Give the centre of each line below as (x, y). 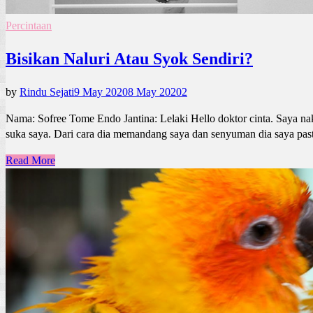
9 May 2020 (101, 92)
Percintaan (29, 25)
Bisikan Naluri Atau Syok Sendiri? (129, 58)
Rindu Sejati (47, 92)
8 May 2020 (155, 92)
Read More (30, 160)
